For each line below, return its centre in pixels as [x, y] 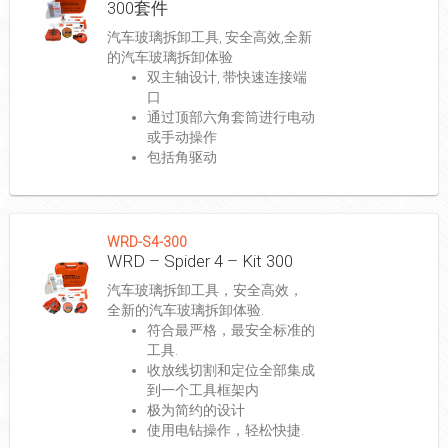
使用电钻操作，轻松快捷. [225, 430]
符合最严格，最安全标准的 [230, 330]
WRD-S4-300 [146, 242]
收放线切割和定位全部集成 [230, 370]
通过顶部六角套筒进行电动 [230, 117]
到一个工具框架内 [202, 390]
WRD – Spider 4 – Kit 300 [199, 261]
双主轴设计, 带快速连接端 [226, 77]
